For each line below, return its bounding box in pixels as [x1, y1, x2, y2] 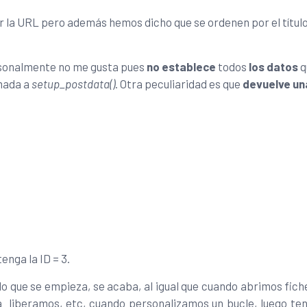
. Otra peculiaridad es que [115, 76, 243, 90]
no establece [147, 59, 216, 73]
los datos [249, 59, 298, 73]
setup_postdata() [32, 76, 115, 90]
